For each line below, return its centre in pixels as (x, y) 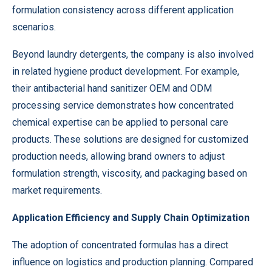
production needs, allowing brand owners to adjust (118, 157)
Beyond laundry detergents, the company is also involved (133, 55)
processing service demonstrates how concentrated (123, 106)
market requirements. (57, 191)
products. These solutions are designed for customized (130, 140)
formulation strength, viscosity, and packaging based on (130, 174)
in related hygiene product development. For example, (126, 72)
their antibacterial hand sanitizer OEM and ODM (112, 89)
